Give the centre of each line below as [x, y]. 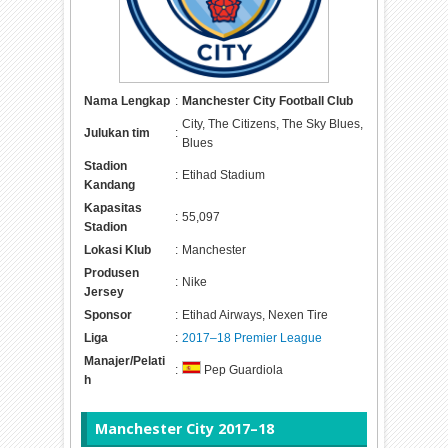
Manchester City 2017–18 [184, 429]
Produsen [112, 272]
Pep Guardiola [242, 370]
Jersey [104, 291]
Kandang [110, 184]
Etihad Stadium [224, 174]
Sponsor [108, 314]
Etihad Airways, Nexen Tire [255, 314]
